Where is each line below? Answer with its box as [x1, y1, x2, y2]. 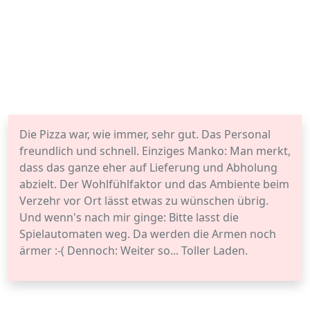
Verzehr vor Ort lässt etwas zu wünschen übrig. [19, 193, 268, 208]
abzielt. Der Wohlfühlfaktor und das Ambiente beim [19, 176, 289, 192]
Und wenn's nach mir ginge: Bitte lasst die [19, 210, 239, 225]
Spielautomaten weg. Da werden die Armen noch [19, 226, 276, 241]
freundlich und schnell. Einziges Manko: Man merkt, [19, 143, 291, 158]
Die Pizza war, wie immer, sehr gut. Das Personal [19, 127, 271, 142]
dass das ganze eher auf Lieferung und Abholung [19, 160, 277, 175]
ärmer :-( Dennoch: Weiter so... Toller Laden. [19, 243, 248, 258]
